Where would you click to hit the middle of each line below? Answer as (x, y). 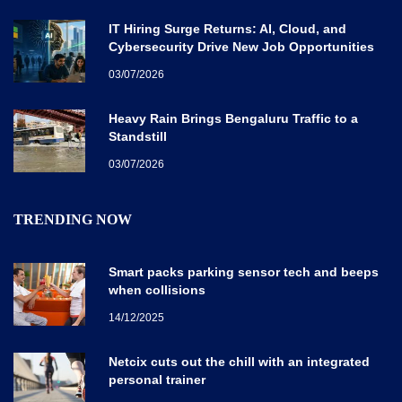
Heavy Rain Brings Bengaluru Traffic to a (233, 118)
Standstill (138, 136)
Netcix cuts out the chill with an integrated (239, 361)
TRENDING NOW (73, 219)
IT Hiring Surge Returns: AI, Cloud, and (227, 28)
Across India (147, 64)
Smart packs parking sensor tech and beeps (244, 271)
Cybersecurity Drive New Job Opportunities (241, 46)
